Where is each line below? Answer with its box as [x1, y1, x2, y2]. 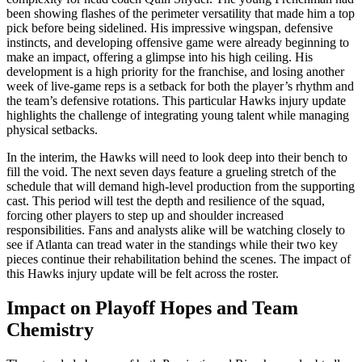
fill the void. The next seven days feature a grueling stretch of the [6, 164, 336, 179]
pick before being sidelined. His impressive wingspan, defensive [6, 20, 333, 35]
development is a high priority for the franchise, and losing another [6, 64, 344, 78]
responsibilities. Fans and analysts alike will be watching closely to [6, 222, 345, 237]
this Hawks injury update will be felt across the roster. [6, 266, 279, 280]
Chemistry [6, 318, 94, 340]
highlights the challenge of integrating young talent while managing [6, 107, 349, 122]
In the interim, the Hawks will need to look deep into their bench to [6, 149, 347, 164]
